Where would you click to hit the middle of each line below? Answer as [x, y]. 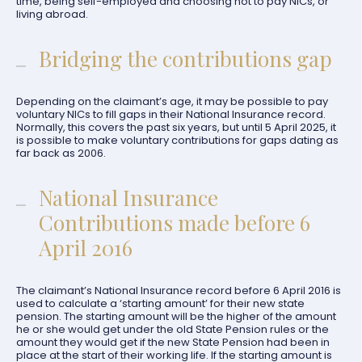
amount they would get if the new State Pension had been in [173, 342]
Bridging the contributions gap [185, 59]
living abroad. [52, 14]
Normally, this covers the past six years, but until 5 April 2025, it [176, 127]
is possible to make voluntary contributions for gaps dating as [177, 140]
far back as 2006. [61, 153]
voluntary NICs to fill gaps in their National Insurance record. [171, 114]
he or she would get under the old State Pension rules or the [173, 329]
